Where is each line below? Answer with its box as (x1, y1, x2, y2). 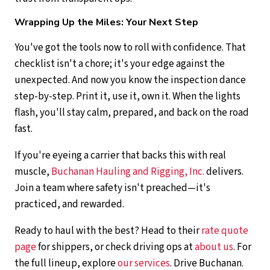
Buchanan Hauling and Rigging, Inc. (51, 165, 204, 180)
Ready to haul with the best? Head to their (14, 224, 201, 239)
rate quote (201, 224, 248, 239)
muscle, (14, 165, 51, 180)
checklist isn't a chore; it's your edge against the (14, 57, 225, 72)
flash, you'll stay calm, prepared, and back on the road (14, 105, 249, 121)
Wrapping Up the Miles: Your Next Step (14, 16, 198, 30)
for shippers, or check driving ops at (36, 240, 195, 255)
